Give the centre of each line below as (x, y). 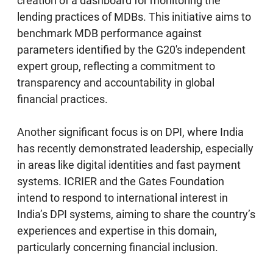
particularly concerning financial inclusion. (118, 247)
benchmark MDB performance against (110, 33)
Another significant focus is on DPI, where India (131, 132)
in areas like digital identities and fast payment (129, 165)
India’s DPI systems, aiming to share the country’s (136, 214)
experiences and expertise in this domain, (117, 230)
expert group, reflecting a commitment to (116, 66)
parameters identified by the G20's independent (132, 49)
